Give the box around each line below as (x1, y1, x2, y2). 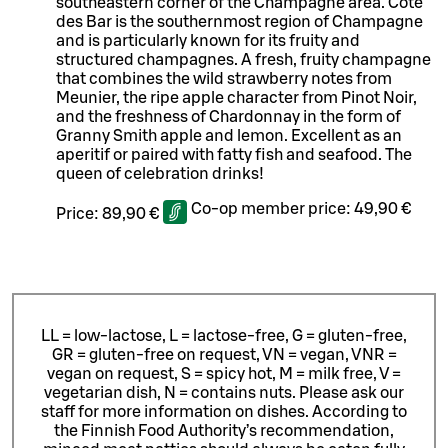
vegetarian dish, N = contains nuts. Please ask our (44, 384, 404, 401)
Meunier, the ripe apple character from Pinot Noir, (56, 90, 417, 107)
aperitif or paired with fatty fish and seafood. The (56, 147, 412, 164)
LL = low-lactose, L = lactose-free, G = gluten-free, (41, 327, 407, 344)
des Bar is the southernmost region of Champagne (56, 14, 423, 31)
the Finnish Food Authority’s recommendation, (54, 422, 394, 439)
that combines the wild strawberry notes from (56, 71, 392, 88)
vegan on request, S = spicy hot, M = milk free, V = (47, 365, 401, 382)
